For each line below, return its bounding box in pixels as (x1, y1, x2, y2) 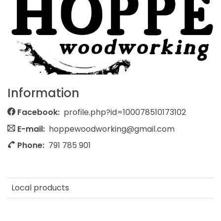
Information (7, 85, 79, 102)
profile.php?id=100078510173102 (64, 106, 186, 118)
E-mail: (17, 123, 45, 135)
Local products (11, 182, 69, 193)
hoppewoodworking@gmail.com (49, 123, 175, 135)
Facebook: (17, 106, 60, 118)
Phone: (17, 140, 44, 151)
